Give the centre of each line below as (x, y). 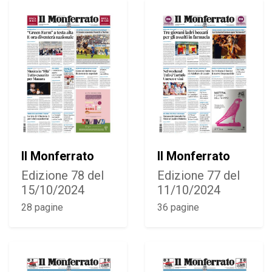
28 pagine (42, 207)
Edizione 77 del (199, 175)
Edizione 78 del (63, 175)
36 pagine (178, 207)
